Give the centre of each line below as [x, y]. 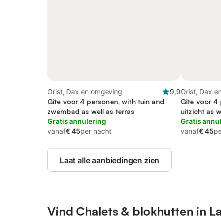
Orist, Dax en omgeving [85, 92]
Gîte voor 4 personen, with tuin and [106, 101]
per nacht [96, 131]
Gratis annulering [77, 121]
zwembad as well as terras [91, 111]
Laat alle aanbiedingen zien [110, 160]
